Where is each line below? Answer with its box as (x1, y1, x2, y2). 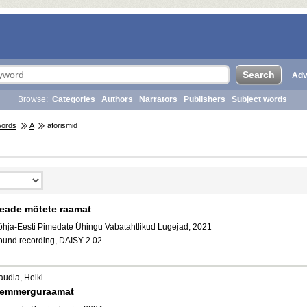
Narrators (139, 95, 177, 104)
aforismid (45, 121, 77, 130)
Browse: (18, 95, 48, 104)
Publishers (184, 95, 225, 104)
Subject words (232, 95, 287, 104)
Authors (101, 95, 133, 104)
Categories (52, 95, 95, 104)
